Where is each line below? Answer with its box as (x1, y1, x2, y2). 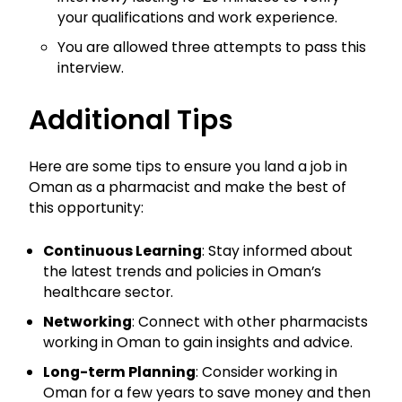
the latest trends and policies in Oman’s (43, 261, 321, 283)
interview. (57, 57, 124, 79)
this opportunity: (29, 197, 144, 219)
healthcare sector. (43, 282, 173, 303)
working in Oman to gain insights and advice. (43, 332, 353, 354)
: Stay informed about (202, 240, 353, 262)
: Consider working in (196, 362, 337, 383)
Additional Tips (29, 101, 233, 140)
